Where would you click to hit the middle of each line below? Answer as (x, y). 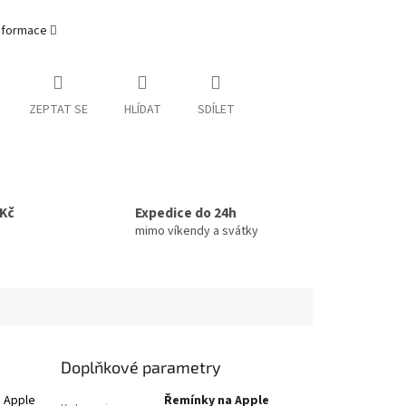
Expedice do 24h (186, 213)
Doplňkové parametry (141, 367)
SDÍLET (216, 109)
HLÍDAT (142, 109)
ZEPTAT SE (58, 109)
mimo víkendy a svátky (197, 232)
